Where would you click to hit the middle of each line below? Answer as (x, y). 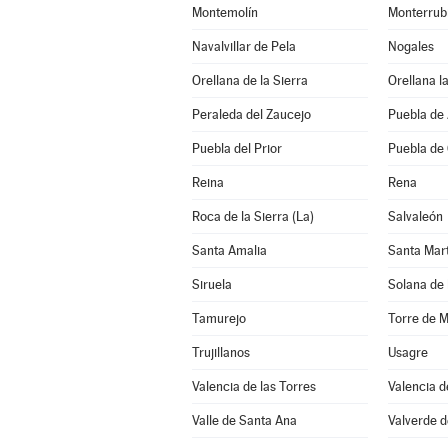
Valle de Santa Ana (244, 420)
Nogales (410, 46)
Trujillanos (220, 352)
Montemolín (224, 12)
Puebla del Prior (236, 148)
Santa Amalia (229, 250)
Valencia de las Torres (253, 386)
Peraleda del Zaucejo (251, 114)
